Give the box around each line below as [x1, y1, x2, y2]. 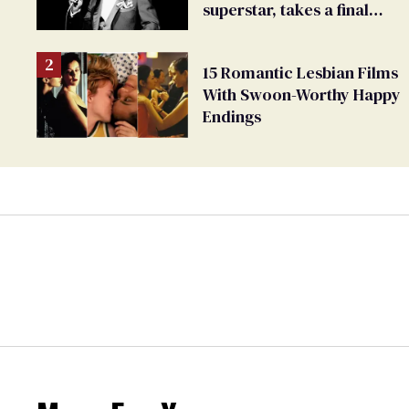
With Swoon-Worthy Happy [203, 83, 401, 107]
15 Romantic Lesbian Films [203, 61, 398, 85]
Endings [203, 105, 261, 129]
